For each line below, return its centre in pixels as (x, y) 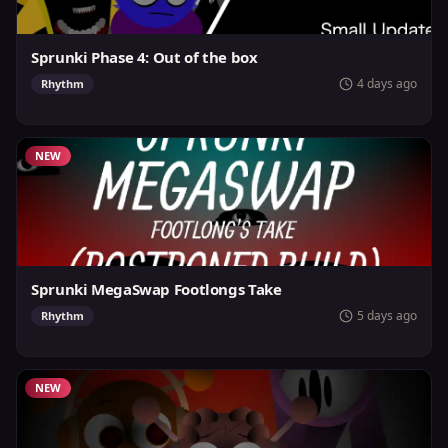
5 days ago (387, 315)
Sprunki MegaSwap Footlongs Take (156, 289)
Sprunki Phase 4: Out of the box (144, 57)
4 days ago (387, 83)
